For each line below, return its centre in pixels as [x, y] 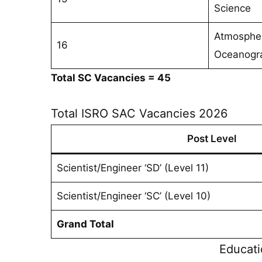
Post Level [212, 138]
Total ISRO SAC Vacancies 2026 [139, 113]
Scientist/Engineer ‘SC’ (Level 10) [133, 196]
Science [232, 8]
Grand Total [85, 224]
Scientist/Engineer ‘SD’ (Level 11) [132, 168]
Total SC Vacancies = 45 [111, 77]
